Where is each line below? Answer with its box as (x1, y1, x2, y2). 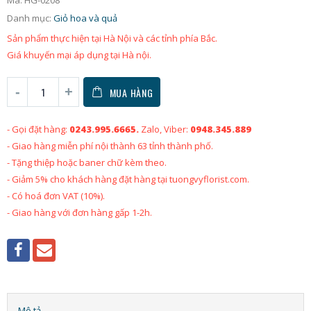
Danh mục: (7, 12, 53, 25)
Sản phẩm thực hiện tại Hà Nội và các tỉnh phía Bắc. (7, 31, 217, 44)
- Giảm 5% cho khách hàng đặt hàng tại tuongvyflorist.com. (7, 172, 249, 185)
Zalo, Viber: (139, 122, 190, 135)
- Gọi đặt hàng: (7, 122, 69, 135)
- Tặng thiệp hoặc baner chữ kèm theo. (7, 155, 167, 169)
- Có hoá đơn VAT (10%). (7, 189, 105, 202)
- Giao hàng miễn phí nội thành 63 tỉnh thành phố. (7, 139, 213, 152)
